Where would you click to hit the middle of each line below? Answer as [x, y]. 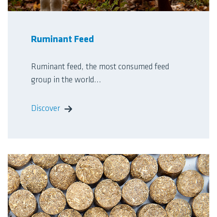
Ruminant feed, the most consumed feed [100, 67]
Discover [46, 109]
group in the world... [66, 80]
